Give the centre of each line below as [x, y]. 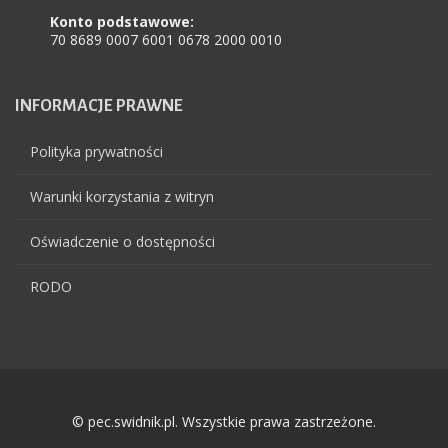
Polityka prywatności [96, 151]
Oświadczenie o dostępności [122, 241]
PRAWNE [148, 106]
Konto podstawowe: [122, 21]
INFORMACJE [64, 106]
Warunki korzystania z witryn [122, 196]
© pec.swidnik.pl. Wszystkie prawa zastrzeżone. [224, 421]
